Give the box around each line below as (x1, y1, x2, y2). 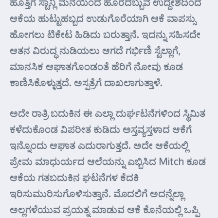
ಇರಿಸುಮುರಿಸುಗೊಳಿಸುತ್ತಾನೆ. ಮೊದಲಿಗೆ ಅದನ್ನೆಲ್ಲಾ (10, 187, 184, 200)
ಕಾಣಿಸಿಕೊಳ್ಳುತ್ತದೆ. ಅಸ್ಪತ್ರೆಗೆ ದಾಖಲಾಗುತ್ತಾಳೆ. (10, 76, 163, 89)
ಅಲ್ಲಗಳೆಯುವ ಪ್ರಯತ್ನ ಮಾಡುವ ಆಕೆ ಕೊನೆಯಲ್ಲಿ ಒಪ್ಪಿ (10, 203, 199, 216)
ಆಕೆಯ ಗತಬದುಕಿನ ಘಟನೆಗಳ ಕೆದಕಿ (10, 171, 139, 183)
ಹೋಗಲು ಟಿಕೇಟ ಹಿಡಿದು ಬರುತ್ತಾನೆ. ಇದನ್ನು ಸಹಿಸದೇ (10, 28, 200, 40)
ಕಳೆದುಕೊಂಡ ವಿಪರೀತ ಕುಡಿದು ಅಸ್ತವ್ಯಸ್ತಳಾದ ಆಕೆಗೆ (10, 123, 192, 135)
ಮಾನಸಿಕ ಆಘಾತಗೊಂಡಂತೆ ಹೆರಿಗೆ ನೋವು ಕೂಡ (10, 60, 183, 73)
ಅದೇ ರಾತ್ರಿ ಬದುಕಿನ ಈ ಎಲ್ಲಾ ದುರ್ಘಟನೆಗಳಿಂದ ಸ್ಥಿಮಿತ (10, 107, 205, 119)
